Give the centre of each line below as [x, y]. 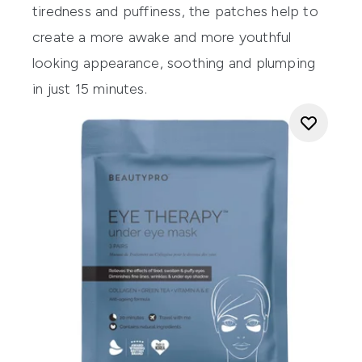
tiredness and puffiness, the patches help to [175, 11]
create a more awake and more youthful [162, 37]
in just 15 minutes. [90, 88]
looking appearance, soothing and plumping [174, 63]
